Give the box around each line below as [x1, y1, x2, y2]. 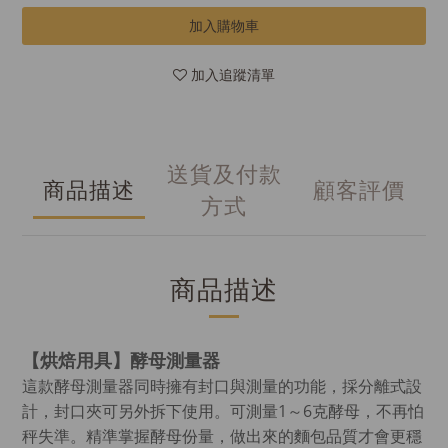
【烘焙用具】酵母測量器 [22, 348, 220, 372]
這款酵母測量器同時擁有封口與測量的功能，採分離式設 [22, 375, 422, 397]
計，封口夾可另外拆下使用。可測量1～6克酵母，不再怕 [22, 400, 424, 422]
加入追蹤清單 [191, 65, 275, 84]
